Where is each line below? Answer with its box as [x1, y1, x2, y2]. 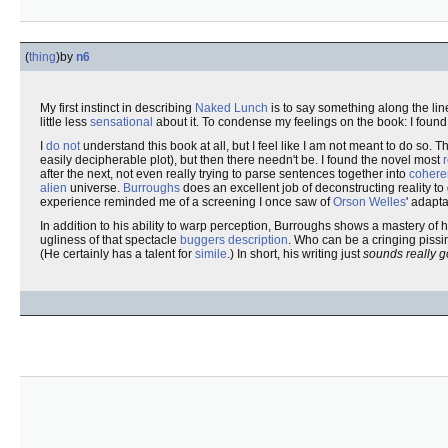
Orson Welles [333, 195, 406, 209]
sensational [90, 115, 153, 129]
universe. [67, 181, 123, 195]
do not [46, 139, 80, 153]
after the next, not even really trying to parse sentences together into [40, 167, 409, 181]
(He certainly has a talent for [40, 247, 195, 261]
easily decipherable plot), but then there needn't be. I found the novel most [40, 153, 443, 167]
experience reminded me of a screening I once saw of [40, 195, 333, 209]
